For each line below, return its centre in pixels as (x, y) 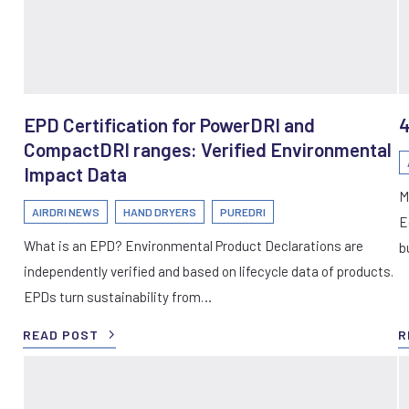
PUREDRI (243, 211)
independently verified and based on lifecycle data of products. (209, 271)
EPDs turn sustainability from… (118, 296)
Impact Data (75, 173)
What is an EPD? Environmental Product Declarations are (194, 245)
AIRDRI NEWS (66, 211)
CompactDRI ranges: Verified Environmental (208, 149)
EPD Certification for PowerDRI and (169, 124)
